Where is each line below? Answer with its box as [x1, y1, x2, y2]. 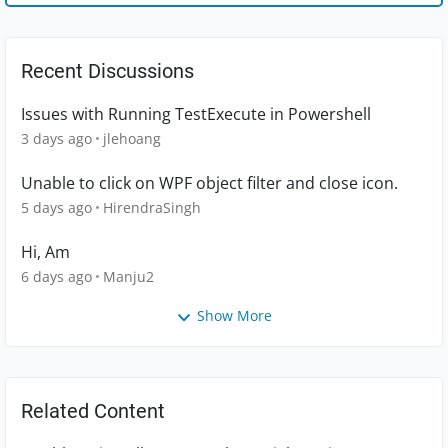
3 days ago [21, 129, 92, 149]
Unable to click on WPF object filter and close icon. [21, 172, 398, 195]
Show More [197, 306, 272, 326]
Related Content [21, 398, 165, 423]
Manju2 [103, 267, 154, 287]
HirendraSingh [103, 198, 201, 218]
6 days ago [21, 267, 92, 287]
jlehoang [103, 129, 161, 149]
